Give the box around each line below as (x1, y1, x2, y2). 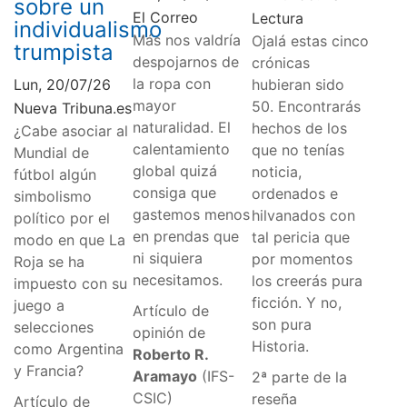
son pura (251, 314, 312, 333)
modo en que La (14, 230, 125, 249)
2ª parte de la (251, 367, 347, 386)
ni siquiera (132, 248, 203, 267)
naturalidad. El (132, 117, 231, 136)
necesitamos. (132, 270, 223, 289)
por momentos (251, 249, 352, 268)
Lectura (251, 8, 303, 27)
